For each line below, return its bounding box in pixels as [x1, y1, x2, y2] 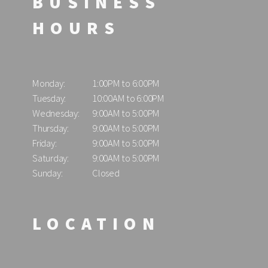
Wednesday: [32, 106, 80, 120]
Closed [92, 166, 120, 179]
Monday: [32, 77, 65, 90]
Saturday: [32, 151, 69, 165]
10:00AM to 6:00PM [92, 92, 165, 105]
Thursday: [32, 121, 69, 135]
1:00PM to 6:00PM [92, 77, 160, 90]
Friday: [32, 136, 57, 150]
